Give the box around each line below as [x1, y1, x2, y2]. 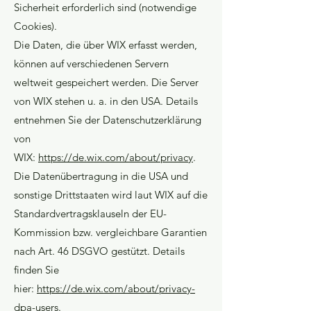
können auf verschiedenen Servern [14, 57, 169, 70]
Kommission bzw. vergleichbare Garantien [14, 226, 207, 239]
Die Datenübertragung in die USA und [14, 169, 188, 183]
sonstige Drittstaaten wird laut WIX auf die [14, 188, 208, 201]
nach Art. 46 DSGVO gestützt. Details [14, 244, 185, 258]
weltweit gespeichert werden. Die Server [14, 76, 199, 89]
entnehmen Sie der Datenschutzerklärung [14, 113, 201, 126]
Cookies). [14, 19, 57, 33]
